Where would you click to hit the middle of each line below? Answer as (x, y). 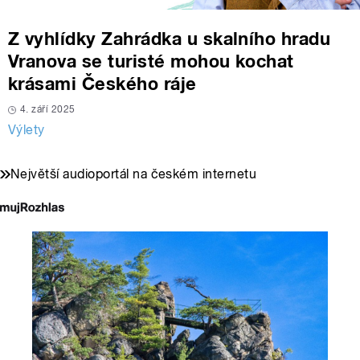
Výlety (27, 130)
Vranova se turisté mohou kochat (151, 61)
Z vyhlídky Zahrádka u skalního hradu (170, 39)
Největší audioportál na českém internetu (134, 174)
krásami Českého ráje (102, 84)
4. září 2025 (48, 110)
